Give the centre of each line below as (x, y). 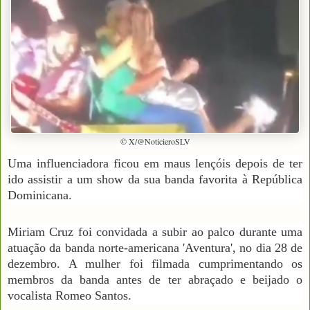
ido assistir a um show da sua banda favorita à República (155, 179)
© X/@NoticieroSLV (155, 141)
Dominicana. (40, 195)
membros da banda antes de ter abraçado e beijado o (155, 279)
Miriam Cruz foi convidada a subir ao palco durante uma (155, 231)
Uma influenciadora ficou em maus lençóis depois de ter (155, 163)
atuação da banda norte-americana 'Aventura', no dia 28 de (155, 247)
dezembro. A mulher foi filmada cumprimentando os (155, 263)
